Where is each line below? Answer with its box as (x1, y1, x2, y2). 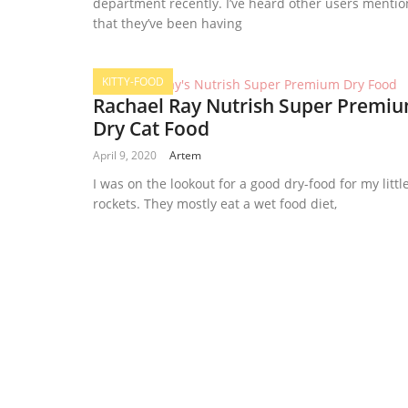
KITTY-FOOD (102, 74, 164, 90)
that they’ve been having (93, 15, 242, 33)
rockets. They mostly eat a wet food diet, (93, 195, 337, 213)
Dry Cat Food (93, 116, 209, 142)
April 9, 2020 (93, 148, 157, 164)
